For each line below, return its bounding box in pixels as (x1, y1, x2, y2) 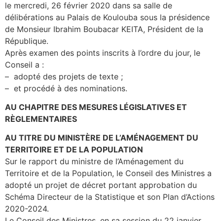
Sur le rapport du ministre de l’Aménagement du (5, 156, 184, 167)
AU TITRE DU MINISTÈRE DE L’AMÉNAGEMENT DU (5, 133, 198, 143)
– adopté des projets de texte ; (5, 71, 123, 81)
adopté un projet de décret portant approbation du (5, 180, 197, 190)
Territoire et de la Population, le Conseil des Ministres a (5, 168, 212, 179)
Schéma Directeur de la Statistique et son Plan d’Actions (5, 192, 215, 202)
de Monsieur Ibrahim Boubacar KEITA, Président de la (5, 24, 203, 34)
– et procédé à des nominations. (5, 83, 127, 93)
